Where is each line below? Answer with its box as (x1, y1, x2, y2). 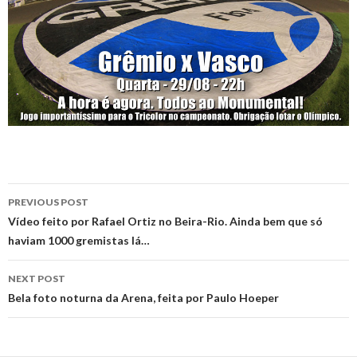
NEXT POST (8, 273, 65, 285)
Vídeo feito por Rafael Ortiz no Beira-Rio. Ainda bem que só (8, 214, 323, 229)
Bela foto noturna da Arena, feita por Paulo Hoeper (8, 291, 279, 305)
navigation (7, 211, 108, 237)
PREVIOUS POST (8, 196, 88, 209)
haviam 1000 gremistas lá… (8, 233, 150, 248)
